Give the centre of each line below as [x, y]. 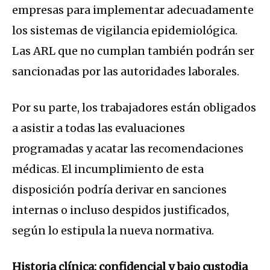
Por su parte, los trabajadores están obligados [134, 108]
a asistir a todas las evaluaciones [99, 128]
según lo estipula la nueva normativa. [113, 231]
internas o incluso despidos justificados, [121, 210]
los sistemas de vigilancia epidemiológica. [125, 31]
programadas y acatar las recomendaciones [128, 149]
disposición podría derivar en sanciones [119, 190]
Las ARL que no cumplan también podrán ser [133, 51]
